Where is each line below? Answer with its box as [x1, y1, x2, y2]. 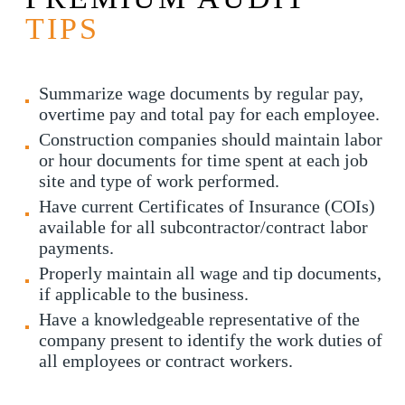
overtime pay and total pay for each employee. [39, 103, 380, 124]
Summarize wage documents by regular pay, [39, 82, 363, 103]
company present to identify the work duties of [39, 329, 382, 350]
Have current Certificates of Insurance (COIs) [39, 195, 375, 216]
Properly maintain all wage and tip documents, [39, 262, 381, 283]
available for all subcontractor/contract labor [39, 216, 368, 237]
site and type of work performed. [39, 170, 279, 191]
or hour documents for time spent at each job [39, 149, 368, 170]
